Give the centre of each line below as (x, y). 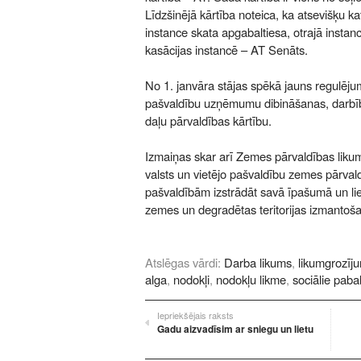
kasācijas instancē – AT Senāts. (226, 50)
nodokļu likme (251, 279)
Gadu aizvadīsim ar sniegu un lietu (235, 329)
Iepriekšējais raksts (195, 315)
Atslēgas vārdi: (185, 262)
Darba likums (258, 262)
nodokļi (191, 279)
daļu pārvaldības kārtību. (208, 120)
